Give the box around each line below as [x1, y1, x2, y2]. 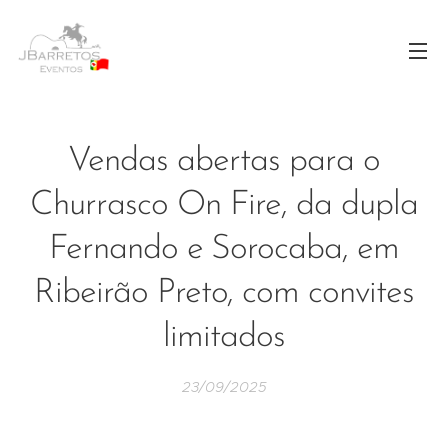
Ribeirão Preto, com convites [33, 276, 415, 311]
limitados [163, 320, 285, 355]
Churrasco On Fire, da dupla [30, 188, 418, 223]
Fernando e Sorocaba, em [48, 232, 400, 267]
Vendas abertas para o [68, 144, 380, 179]
